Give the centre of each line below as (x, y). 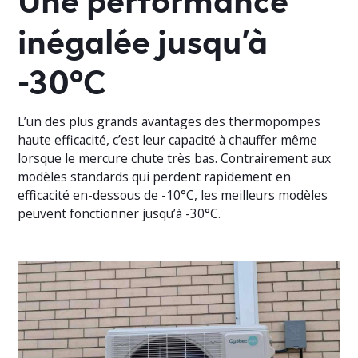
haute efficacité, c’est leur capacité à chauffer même (168, 139)
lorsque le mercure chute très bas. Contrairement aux (175, 158)
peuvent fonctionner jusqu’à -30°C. (119, 213)
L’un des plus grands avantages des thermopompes (169, 121)
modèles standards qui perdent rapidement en (155, 176)
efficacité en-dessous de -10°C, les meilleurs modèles (173, 195)
